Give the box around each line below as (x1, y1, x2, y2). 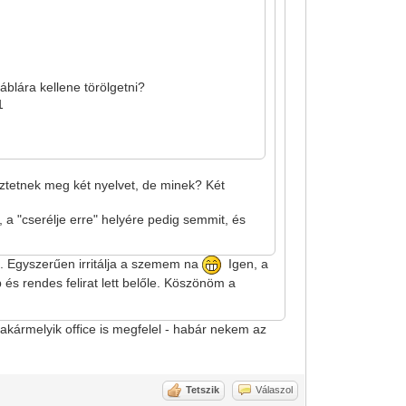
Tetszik (186, 384, 220, 395)
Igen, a (221, 256, 269, 272)
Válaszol (256, 384, 294, 395)
